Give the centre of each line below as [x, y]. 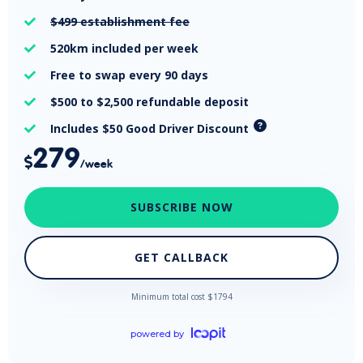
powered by [157, 334]
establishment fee [133, 22]
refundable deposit [192, 102]
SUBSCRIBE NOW [181, 207]
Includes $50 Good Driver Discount [149, 129]
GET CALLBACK [181, 258]
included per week [143, 49]
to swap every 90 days [143, 75]
